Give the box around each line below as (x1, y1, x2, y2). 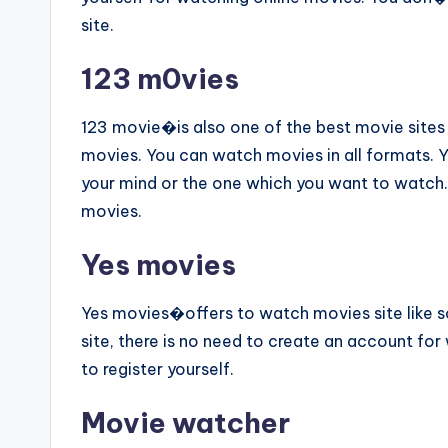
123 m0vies (81, 61, 239, 96)
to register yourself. (81, 359, 234, 379)
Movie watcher (81, 405, 290, 440)
